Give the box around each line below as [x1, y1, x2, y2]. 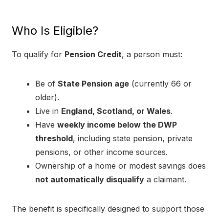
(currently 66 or [129, 79, 192, 89]
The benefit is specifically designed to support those [12, 204, 204, 214]
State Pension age [58, 79, 129, 89]
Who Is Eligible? [12, 23, 98, 38]
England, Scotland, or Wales [61, 106, 171, 116]
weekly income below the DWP [57, 120, 177, 130]
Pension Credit [65, 49, 122, 60]
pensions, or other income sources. [35, 147, 168, 157]
